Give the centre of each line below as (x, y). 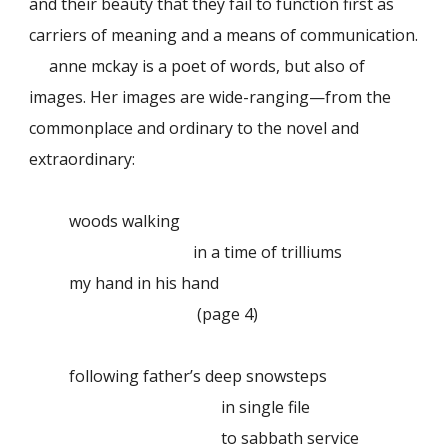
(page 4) (228, 314)
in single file (190, 407)
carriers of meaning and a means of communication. (224, 35)
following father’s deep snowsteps (198, 376)
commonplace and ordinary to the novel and (194, 128)
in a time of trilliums (206, 252)
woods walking (125, 221)
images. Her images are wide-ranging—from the (210, 97)
